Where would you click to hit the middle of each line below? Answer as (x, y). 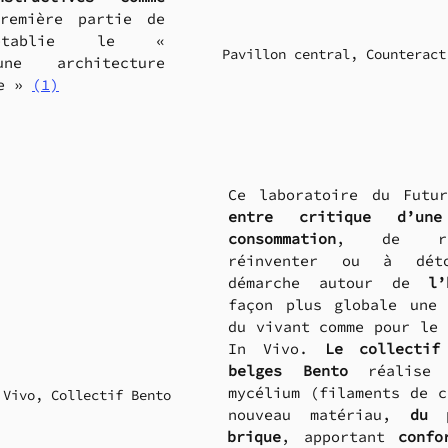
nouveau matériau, (319, 415)
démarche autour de (328, 283)
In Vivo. (276, 349)
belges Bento (288, 371)
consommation (282, 239)
